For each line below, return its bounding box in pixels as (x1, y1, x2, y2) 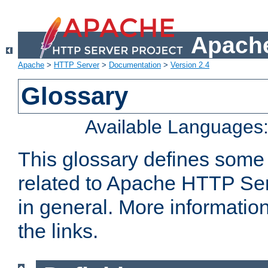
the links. (18, 220, 98, 243)
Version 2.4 (170, 60, 209, 70)
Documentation (109, 60, 161, 70)
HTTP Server (54, 60, 99, 70)
